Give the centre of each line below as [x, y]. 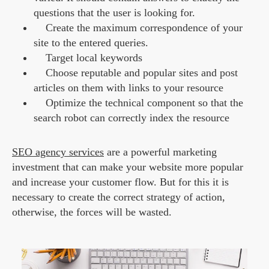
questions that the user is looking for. [114, 13]
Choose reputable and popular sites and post [142, 73]
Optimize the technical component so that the [144, 103]
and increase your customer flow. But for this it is [120, 182]
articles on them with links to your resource [128, 88]
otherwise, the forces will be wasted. [92, 212]
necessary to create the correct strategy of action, [119, 197]
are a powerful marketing [160, 152]
